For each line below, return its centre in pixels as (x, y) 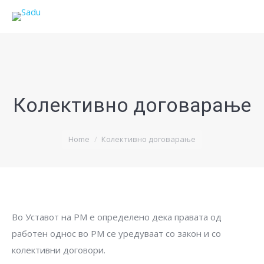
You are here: (39, 132)
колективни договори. (59, 250)
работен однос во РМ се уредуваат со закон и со (116, 233)
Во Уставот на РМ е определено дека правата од (117, 217)
